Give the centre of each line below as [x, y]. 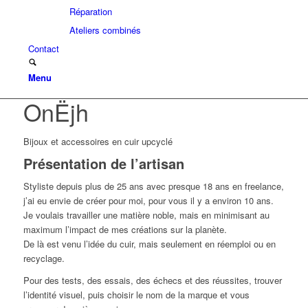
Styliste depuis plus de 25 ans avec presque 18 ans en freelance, [153, 186]
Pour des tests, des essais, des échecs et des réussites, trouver [152, 280]
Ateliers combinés [105, 30]
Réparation [90, 11]
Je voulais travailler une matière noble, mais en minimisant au [146, 215]
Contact [43, 48]
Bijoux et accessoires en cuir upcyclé [98, 141]
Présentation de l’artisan [103, 164]
